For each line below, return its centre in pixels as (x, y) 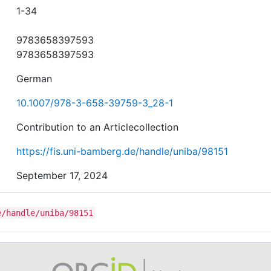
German (34, 78)
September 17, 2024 (62, 175)
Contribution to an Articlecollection (98, 127)
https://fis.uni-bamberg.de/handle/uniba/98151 (122, 151)
